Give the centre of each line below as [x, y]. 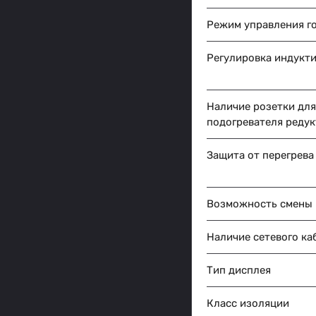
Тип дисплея [239, 271]
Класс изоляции [248, 304]
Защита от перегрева [260, 156]
